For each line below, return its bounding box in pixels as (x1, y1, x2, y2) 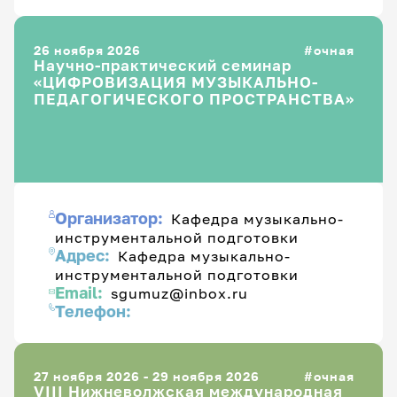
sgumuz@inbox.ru (111, 284, 249, 301)
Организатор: (55, 208, 167, 228)
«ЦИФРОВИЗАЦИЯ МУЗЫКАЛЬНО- (34, 73, 318, 91)
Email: (55, 283, 107, 302)
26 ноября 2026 (34, 42, 141, 58)
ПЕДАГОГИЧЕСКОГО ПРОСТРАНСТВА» (208, 90, 354, 108)
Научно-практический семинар (34, 56, 222, 74)
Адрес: (55, 245, 114, 265)
